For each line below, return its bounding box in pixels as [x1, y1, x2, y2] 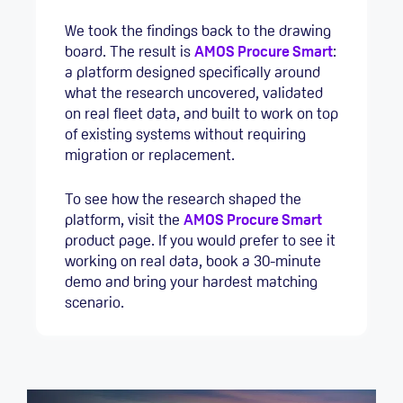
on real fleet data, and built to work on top [65, 103, 338, 124]
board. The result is [65, 41, 194, 62]
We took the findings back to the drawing [65, 21, 331, 41]
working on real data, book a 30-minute [65, 250, 321, 271]
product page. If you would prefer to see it [65, 229, 336, 250]
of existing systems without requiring [65, 124, 306, 145]
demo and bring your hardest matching [65, 271, 318, 291]
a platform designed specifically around [65, 62, 320, 83]
